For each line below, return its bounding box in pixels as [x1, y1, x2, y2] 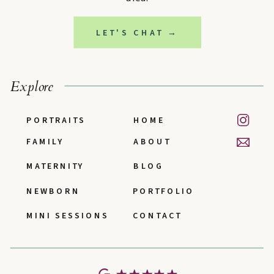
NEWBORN [26, 185, 80, 197]
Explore [10, 76, 53, 96]
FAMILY [26, 135, 64, 147]
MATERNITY [26, 160, 84, 172]
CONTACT [133, 209, 182, 222]
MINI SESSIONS [26, 209, 109, 222]
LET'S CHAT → [95, 26, 179, 39]
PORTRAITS [26, 114, 86, 126]
